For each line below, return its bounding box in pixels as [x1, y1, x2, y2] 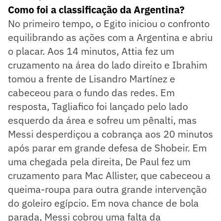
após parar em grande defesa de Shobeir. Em [8, 141, 207, 154]
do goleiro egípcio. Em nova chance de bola [8, 196, 199, 210]
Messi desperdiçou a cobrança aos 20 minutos [8, 127, 213, 141]
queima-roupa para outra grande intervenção [8, 182, 207, 196]
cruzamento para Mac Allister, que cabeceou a [8, 168, 211, 182]
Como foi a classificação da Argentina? [8, 2, 184, 16]
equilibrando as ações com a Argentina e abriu [8, 30, 213, 44]
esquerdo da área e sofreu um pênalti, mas [8, 113, 197, 127]
